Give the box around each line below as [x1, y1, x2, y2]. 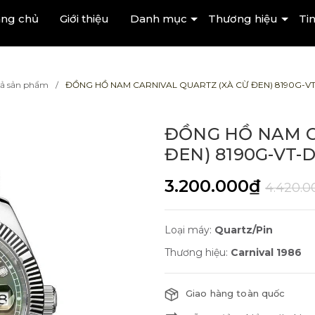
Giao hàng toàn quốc [186, 288, 285, 299]
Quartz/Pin [214, 224, 273, 236]
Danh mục [129, 12, 187, 25]
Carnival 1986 [231, 246, 302, 259]
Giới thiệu [59, 12, 109, 25]
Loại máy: [165, 224, 214, 236]
